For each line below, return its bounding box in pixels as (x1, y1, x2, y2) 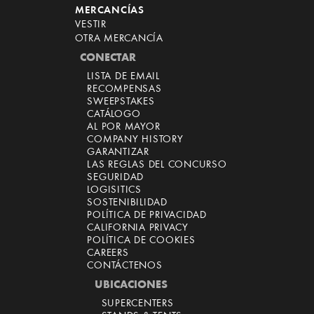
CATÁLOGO (87, 109, 141, 120)
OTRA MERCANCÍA (75, 34, 163, 44)
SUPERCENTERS (101, 299, 174, 309)
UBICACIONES (94, 280, 168, 291)
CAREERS (87, 248, 129, 259)
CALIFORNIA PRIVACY (87, 223, 189, 233)
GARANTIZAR (87, 147, 149, 158)
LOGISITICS (87, 185, 142, 196)
